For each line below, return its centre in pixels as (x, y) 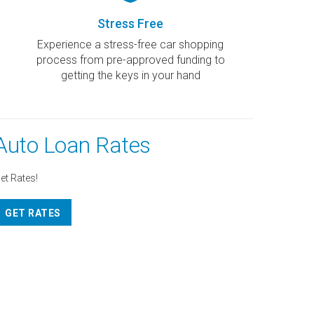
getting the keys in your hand (130, 76)
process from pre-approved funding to (130, 60)
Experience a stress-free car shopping (130, 45)
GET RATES (33, 213)
